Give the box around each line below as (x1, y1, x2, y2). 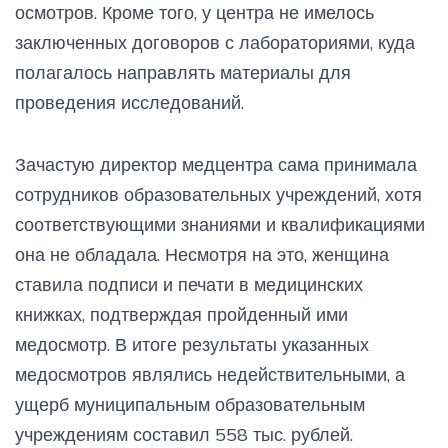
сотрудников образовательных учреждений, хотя (15, 182, 422, 206)
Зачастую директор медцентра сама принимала (15, 152, 417, 176)
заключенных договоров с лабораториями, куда (15, 30, 415, 54)
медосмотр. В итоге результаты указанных (15, 332, 369, 356)
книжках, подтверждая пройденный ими (15, 302, 348, 326)
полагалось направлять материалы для (15, 60, 351, 84)
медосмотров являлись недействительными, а (15, 362, 405, 386)
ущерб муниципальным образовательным (15, 392, 365, 416)
